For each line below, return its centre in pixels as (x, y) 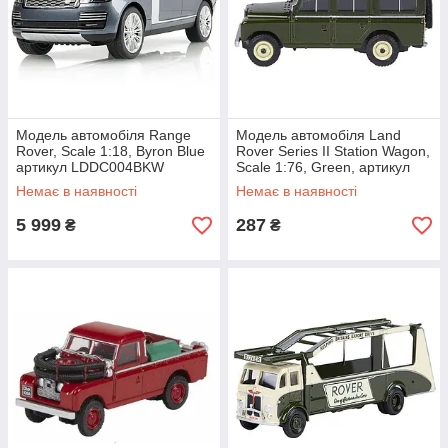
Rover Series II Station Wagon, (333, 151)
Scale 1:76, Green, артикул (323, 167)
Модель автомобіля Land (318, 135)
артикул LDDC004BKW (90, 167)
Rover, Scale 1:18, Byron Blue (110, 151)
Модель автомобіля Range (103, 135)
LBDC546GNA (281, 183)
